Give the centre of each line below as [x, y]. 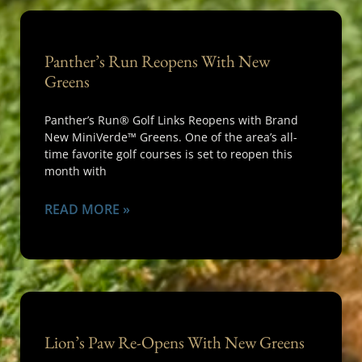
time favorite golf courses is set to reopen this [168, 154]
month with [76, 171]
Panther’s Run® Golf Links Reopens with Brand [171, 120]
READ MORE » [87, 209]
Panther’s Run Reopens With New [157, 61]
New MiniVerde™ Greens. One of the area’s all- [171, 137]
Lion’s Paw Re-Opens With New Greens [175, 342]
